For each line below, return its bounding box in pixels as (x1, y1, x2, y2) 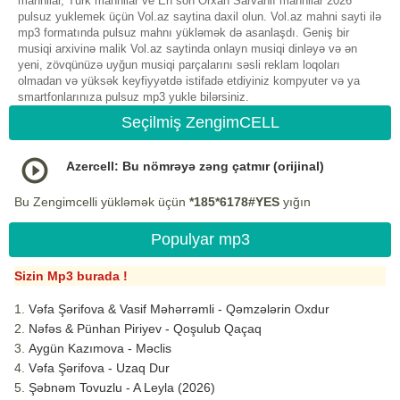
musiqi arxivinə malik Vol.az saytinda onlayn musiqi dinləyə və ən (18, 42, 357, 56)
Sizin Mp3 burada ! (14, 269, 128, 284)
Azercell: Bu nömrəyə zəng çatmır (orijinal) (66, 159, 324, 174)
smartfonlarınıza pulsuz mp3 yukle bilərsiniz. (18, 90, 249, 104)
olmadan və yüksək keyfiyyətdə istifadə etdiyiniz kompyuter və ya (18, 74, 360, 88)
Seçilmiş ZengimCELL (121, 113, 279, 132)
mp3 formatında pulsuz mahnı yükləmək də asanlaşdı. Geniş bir (18, 26, 349, 40)
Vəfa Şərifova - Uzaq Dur (29, 361, 170, 376)
